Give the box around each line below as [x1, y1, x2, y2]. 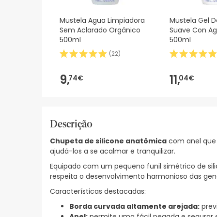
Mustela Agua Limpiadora [60, 15, 145, 26]
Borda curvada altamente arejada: [69, 201, 200, 212]
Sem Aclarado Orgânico [60, 25, 140, 35]
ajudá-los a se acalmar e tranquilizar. [50, 146, 175, 156]
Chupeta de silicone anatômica [50, 136, 167, 146]
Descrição [50, 118, 93, 130]
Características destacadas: [50, 186, 146, 197]
